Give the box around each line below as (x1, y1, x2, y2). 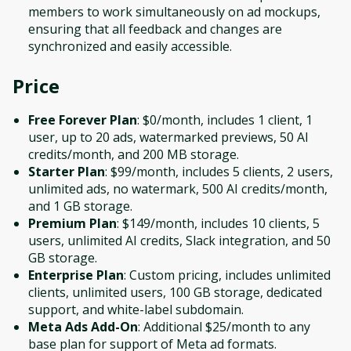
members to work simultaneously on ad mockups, (28, 2, 320, 20)
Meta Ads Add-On (28, 317, 138, 335)
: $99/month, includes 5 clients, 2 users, (105, 162, 333, 180)
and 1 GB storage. (28, 197, 132, 215)
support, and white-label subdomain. (28, 300, 244, 318)
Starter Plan (28, 162, 105, 180)
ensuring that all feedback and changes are (28, 20, 282, 38)
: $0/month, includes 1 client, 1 (137, 110, 313, 128)
